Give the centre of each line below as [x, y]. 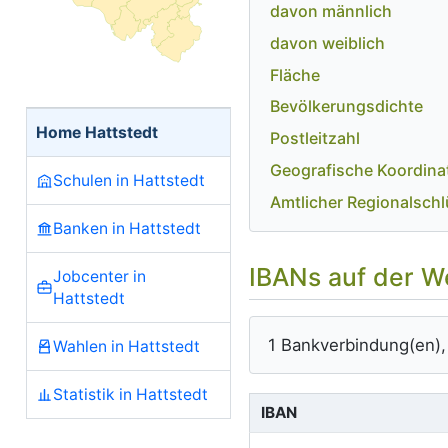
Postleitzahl [314, 138]
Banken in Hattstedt [126, 228]
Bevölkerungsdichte [346, 106]
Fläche [294, 74]
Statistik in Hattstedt [130, 394]
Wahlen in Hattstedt [126, 346]
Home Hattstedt [97, 132]
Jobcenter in [99, 276]
